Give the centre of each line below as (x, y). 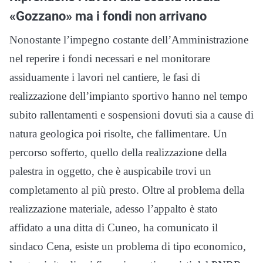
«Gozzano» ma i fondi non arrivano (108, 16)
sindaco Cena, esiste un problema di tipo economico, (128, 246)
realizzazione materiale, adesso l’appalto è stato (114, 209)
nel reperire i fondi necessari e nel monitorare (110, 58)
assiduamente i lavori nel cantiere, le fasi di (105, 77)
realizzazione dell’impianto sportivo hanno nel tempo (129, 96)
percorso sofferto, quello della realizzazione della (118, 152)
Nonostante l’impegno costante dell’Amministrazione (129, 40)
